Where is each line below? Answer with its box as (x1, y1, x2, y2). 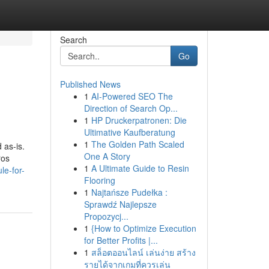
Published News (59, 78, 121, 90)
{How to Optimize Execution (91, 222, 196, 234)
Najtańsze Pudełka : (91, 186, 168, 198)
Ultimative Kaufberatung (83, 126, 175, 138)
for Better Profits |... (83, 234, 158, 246)
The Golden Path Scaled (91, 138, 184, 150)
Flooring (83, 174, 115, 186)
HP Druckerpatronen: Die (91, 114, 187, 126)
